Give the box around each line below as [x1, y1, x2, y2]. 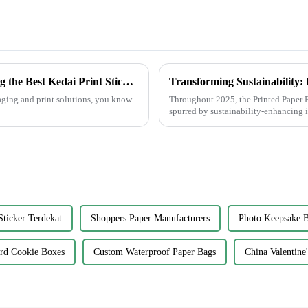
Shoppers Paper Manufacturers [91, 212, 210, 223]
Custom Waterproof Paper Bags [93, 246, 216, 257]
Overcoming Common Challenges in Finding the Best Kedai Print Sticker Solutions [122, 75, 133, 87]
